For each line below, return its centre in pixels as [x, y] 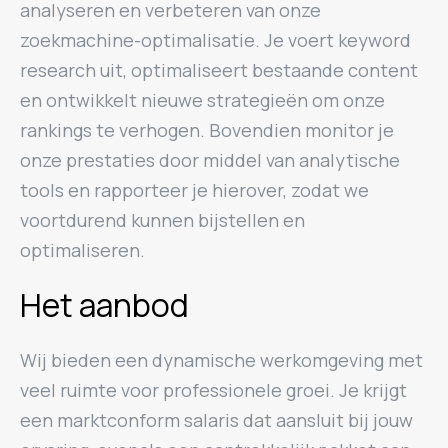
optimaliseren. [82, 250]
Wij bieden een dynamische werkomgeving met [221, 360]
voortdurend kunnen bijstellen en [162, 220]
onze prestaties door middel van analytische [210, 160]
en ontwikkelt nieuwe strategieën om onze [202, 100]
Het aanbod [104, 305]
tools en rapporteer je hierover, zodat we [194, 190]
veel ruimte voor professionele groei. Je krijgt [213, 390]
